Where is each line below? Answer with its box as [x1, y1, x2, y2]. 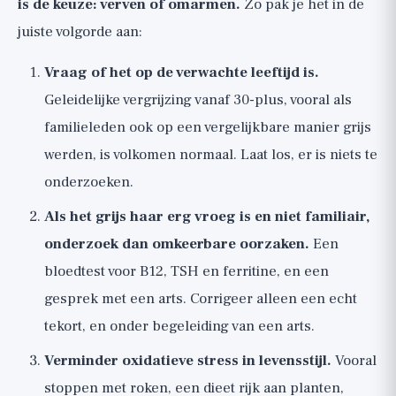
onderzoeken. [44, 172, 133, 192]
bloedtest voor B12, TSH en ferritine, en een [44, 262, 329, 281]
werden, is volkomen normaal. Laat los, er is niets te [44, 145, 377, 164]
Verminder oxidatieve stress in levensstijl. [44, 351, 331, 370]
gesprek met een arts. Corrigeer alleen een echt [44, 289, 357, 308]
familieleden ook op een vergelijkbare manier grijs [44, 118, 371, 137]
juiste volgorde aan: [18, 22, 142, 42]
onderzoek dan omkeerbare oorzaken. [44, 234, 309, 254]
